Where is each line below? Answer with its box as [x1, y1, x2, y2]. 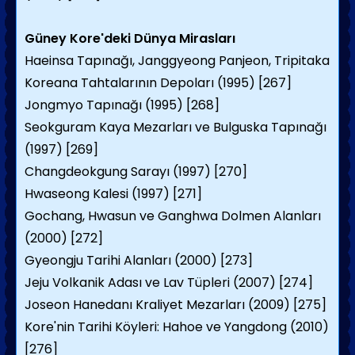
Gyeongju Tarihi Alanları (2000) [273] [25, 251, 253, 269]
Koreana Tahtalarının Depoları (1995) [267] [25, 74, 292, 92]
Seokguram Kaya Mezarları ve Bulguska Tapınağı [25, 118, 326, 136]
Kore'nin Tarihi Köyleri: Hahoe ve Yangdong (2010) [25, 318, 329, 336]
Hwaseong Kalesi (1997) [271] [25, 185, 202, 203]
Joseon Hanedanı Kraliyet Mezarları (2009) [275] [25, 296, 326, 314]
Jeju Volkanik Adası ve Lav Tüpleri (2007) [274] [25, 273, 313, 292]
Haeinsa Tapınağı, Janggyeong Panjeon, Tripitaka [25, 52, 330, 70]
